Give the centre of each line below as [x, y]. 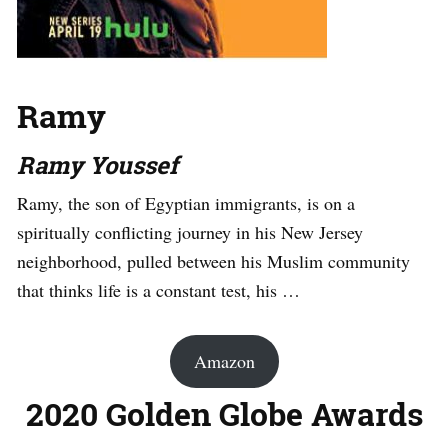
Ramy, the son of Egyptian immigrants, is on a [186, 203]
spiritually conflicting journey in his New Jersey [190, 232]
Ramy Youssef [97, 165]
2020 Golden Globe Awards [224, 414]
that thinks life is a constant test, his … [158, 290]
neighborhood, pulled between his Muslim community [213, 261]
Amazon [224, 361]
